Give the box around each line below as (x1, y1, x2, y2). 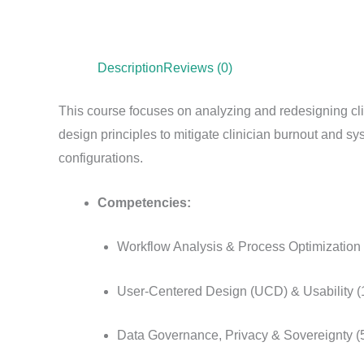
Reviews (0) (163, 61, 232, 75)
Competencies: (97, 195, 191, 210)
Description (97, 61, 163, 75)
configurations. (58, 151, 143, 165)
